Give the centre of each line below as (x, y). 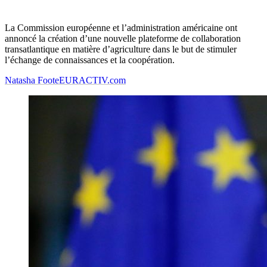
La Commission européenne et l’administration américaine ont (121, 28)
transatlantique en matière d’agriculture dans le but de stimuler (121, 49)
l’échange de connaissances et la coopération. (90, 60)
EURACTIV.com (92, 80)
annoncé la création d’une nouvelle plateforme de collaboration (123, 39)
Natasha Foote (32, 80)
